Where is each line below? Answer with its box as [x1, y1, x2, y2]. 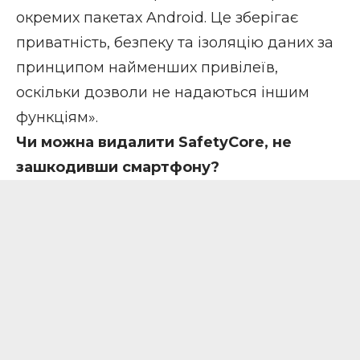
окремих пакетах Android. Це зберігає [16, 8, 298, 27]
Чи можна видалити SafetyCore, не [16, 133, 292, 151]
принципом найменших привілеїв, [16, 58, 278, 76]
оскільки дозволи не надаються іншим [16, 83, 309, 101]
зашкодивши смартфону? [16, 157, 219, 176]
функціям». [16, 108, 98, 126]
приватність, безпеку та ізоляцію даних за [16, 33, 333, 51]
